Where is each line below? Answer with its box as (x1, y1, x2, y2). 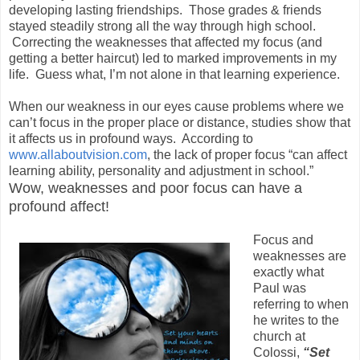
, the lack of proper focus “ (147, 147, 292, 162)
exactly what (252, 264, 324, 279)
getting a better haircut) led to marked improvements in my (9, 51, 337, 65)
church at (252, 329, 305, 343)
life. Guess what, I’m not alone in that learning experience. (9, 67, 340, 81)
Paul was (252, 280, 306, 295)
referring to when (252, 297, 349, 311)
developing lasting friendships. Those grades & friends (9, 2, 321, 17)
